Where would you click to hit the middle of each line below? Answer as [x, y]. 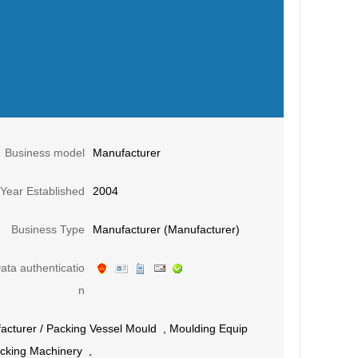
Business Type [48, 229]
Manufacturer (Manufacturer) [166, 229]
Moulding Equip [209, 328]
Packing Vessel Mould [101, 328]
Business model [45, 153]
